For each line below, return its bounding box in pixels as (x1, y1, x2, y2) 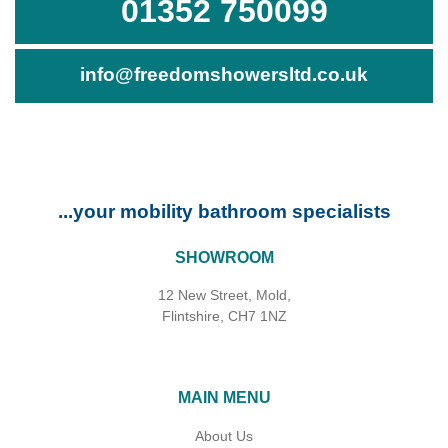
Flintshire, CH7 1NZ (161, 307, 287, 324)
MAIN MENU (177, 388, 271, 406)
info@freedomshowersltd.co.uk (80, 63, 368, 85)
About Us (195, 427, 253, 444)
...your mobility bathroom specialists (57, 200, 391, 222)
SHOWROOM (174, 248, 274, 266)
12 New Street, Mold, (157, 286, 291, 303)
